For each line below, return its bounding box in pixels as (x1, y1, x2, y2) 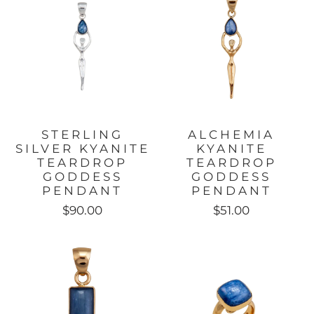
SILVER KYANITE (15, 142, 150, 156)
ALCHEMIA (188, 128, 275, 142)
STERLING (41, 128, 124, 142)
